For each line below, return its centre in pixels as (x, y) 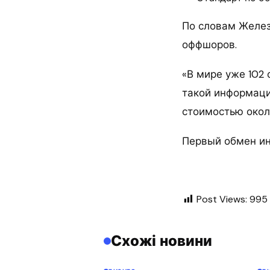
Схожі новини (162, 241)
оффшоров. (209, 45)
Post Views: (222, 199)
